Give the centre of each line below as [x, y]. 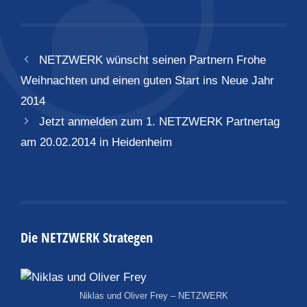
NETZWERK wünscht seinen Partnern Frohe [153, 60]
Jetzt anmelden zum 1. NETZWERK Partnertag [160, 122]
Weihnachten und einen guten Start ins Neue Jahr [147, 81]
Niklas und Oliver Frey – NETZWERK [153, 296]
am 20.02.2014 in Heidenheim [96, 142]
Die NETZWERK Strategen [87, 237]
